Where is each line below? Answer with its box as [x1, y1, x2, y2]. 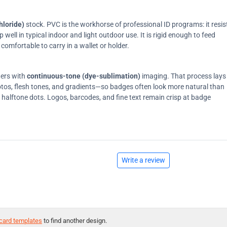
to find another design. [42, 216, 107, 224]
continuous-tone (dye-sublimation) [27, 71, 140, 80]
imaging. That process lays [140, 71, 226, 80]
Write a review [122, 156, 165, 164]
